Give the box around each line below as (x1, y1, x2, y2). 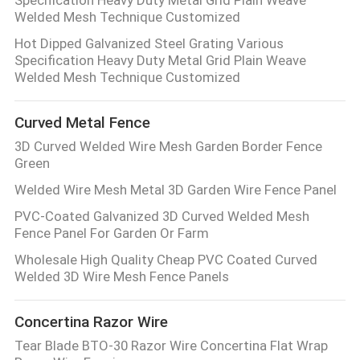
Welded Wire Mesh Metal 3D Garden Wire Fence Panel (14, 182, 337, 198)
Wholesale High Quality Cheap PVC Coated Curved (14, 252, 317, 268)
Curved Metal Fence (14, 112, 150, 132)
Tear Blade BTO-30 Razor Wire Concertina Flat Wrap (14, 337, 328, 354)
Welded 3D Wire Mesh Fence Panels (14, 268, 229, 285)
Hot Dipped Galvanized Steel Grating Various (14, 35, 284, 52)
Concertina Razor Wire (14, 312, 168, 331)
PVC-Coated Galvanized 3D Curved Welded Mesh (14, 208, 309, 225)
